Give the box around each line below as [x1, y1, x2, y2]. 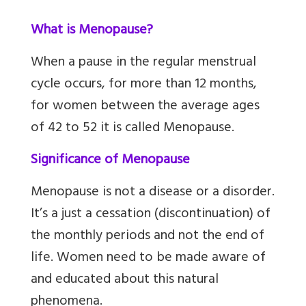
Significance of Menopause [31, 148, 190, 173]
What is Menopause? [31, 18, 153, 44]
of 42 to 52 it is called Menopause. [31, 115, 234, 141]
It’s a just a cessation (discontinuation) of [31, 201, 270, 227]
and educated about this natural [31, 267, 219, 293]
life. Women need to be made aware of [31, 245, 266, 271]
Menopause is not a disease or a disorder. [31, 180, 275, 206]
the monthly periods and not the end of [31, 223, 264, 249]
